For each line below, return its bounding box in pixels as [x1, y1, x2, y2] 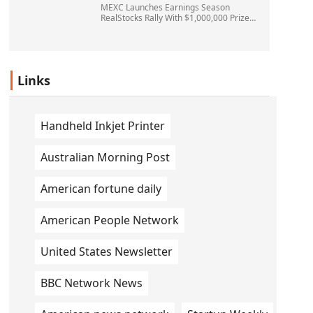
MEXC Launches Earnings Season [100, 1, 230, 13]
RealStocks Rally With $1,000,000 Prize [100, 12, 249, 24]
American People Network [40, 212, 179, 228]
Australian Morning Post [40, 150, 170, 165]
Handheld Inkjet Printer [40, 118, 165, 133]
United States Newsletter [40, 244, 173, 259]
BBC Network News [40, 275, 143, 291]
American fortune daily [40, 181, 161, 196]
